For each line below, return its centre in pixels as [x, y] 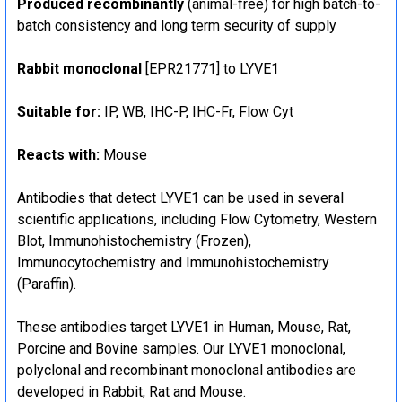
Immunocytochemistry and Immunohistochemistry [173, 262]
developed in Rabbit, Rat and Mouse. [131, 391]
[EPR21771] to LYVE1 [210, 68]
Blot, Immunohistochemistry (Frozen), [134, 240]
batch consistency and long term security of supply [177, 25]
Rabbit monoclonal [79, 68]
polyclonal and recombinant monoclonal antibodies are [187, 370]
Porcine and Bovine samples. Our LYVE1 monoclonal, [181, 348]
